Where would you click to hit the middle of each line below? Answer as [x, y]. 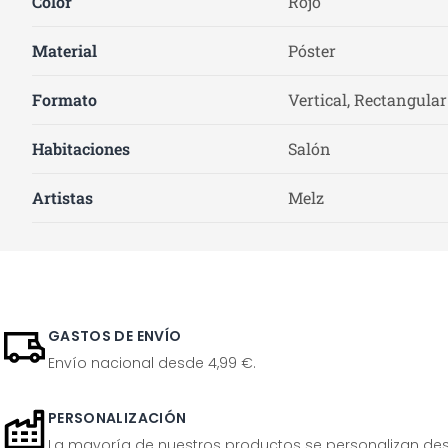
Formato [64, 99]
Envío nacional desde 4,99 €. [152, 363]
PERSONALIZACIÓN [117, 418]
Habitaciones [81, 148]
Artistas [62, 197]
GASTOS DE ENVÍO [115, 336]
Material [64, 50]
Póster [312, 50]
